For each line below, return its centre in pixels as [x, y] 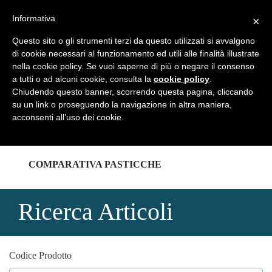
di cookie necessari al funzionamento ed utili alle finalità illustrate [136, 53]
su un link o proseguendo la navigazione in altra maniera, [122, 104]
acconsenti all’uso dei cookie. [68, 117]
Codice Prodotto [40, 255]
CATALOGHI [58, 125]
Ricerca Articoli [96, 212]
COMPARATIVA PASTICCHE [95, 164]
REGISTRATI [57, 13]
